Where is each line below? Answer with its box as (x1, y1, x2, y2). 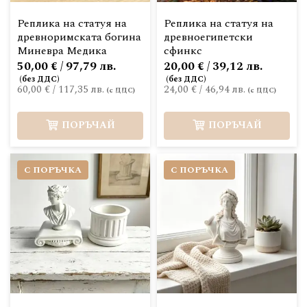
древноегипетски (164, 29, 253, 45)
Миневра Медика (17, 42, 107, 59)
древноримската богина (17, 29, 141, 45)
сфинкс (164, 42, 202, 59)
